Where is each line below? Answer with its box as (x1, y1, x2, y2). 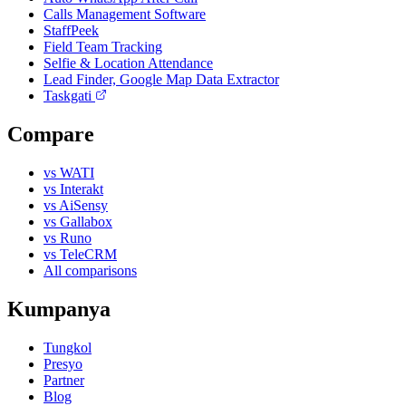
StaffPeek (43, 22, 99, 38)
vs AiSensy (43, 197, 108, 213)
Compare (7, 121, 94, 146)
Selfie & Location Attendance (43, 54, 213, 71)
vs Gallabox (43, 213, 112, 229)
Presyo (43, 355, 82, 372)
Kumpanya (7, 296, 111, 321)
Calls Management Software (43, 5, 206, 22)
